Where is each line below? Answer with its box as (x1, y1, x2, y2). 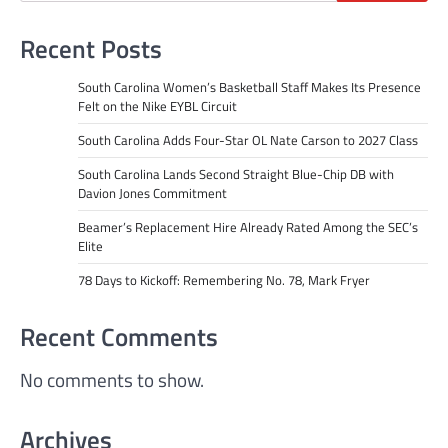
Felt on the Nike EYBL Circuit (77, 95, 237, 116)
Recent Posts (20, 29, 162, 68)
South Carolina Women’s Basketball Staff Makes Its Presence (77, 76, 421, 97)
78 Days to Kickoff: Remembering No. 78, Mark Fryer (77, 269, 370, 290)
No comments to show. (20, 364, 204, 394)
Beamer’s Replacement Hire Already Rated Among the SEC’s (77, 216, 418, 237)
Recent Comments (20, 317, 218, 356)
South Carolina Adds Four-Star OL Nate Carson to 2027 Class (77, 129, 418, 150)
